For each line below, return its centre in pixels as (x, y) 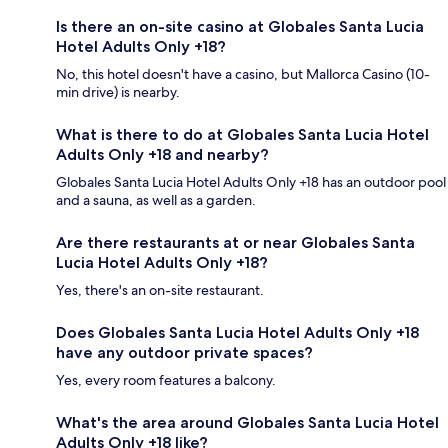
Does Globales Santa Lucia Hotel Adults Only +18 (237, 333)
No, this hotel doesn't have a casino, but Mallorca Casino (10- (243, 74)
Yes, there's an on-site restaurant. (160, 290)
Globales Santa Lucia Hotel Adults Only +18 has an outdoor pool (251, 182)
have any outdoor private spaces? (184, 353)
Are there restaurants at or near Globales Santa (235, 243)
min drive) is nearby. (118, 92)
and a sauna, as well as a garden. (156, 200)
